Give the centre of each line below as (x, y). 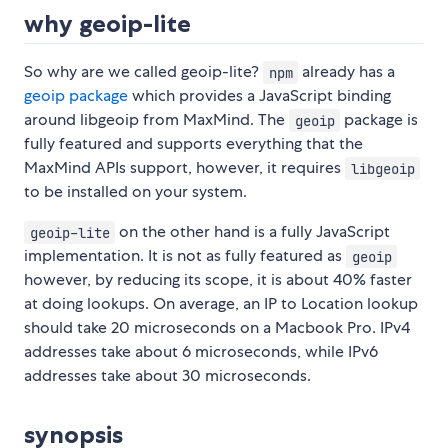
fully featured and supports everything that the (193, 144)
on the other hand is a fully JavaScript (253, 232)
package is (379, 120)
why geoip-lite (107, 24)
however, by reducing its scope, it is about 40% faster (218, 280)
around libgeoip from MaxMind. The (156, 120)
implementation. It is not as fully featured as (185, 256)
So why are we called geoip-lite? (143, 72)
